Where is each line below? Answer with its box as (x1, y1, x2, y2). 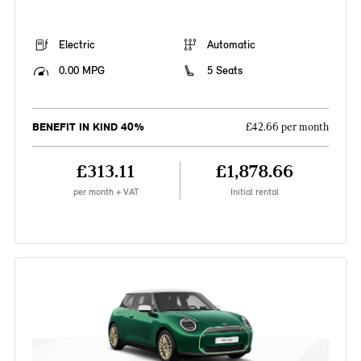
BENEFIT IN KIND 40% (31, 120, 144, 135)
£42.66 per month (246, 121, 330, 135)
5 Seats (207, 64, 243, 78)
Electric (58, 38, 95, 52)
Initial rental (230, 186, 280, 198)
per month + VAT (73, 186, 139, 198)
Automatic (207, 38, 255, 52)
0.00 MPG (58, 64, 105, 78)
